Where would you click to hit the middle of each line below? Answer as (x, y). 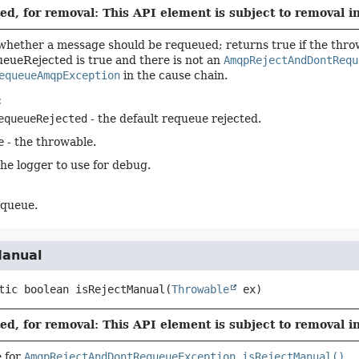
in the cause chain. (173, 75)
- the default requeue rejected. (174, 119)
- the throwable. (50, 142)
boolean (46, 289)
